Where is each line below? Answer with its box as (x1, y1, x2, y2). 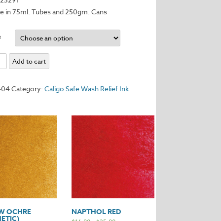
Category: (11, 84, 45, 93)
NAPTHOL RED (72, 206, 121, 217)
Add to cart (12, 57, 46, 66)
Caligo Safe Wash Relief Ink (44, 84, 129, 93)
